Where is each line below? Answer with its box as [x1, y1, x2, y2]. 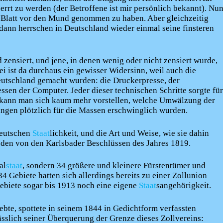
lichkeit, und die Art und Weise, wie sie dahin [50, 128, 209, 138]
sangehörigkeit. [156, 181, 211, 191]
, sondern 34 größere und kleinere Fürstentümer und [22, 161, 206, 171]
